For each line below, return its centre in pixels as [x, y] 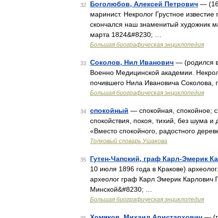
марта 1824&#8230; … [126, 35]
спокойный [109, 110]
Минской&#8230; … [121, 189]
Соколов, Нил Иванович [132, 62]
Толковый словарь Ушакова [129, 141]
